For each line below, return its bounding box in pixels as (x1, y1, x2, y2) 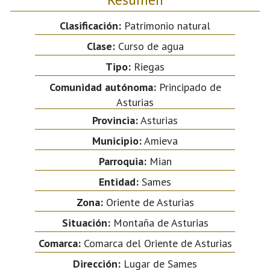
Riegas (131, 59, 165, 74)
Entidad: (99, 174, 139, 189)
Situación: (61, 215, 110, 230)
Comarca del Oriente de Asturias (80, 236, 232, 250)
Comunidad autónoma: (49, 80, 156, 94)
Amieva (142, 133, 178, 148)
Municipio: (92, 133, 142, 148)
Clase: (86, 39, 115, 53)
